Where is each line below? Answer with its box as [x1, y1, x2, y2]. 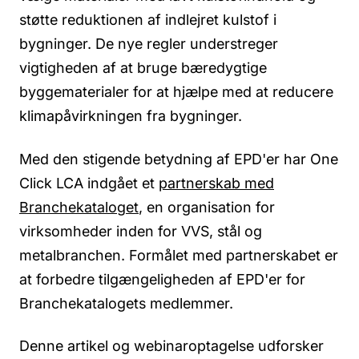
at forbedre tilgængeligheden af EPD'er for [19, 270, 305, 288]
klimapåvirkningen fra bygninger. [19, 107, 246, 125]
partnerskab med [159, 174, 274, 192]
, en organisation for [139, 198, 275, 216]
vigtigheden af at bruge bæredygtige [19, 59, 267, 77]
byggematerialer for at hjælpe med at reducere [19, 83, 333, 101]
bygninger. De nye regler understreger [19, 35, 278, 53]
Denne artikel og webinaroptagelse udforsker [19, 337, 324, 354]
